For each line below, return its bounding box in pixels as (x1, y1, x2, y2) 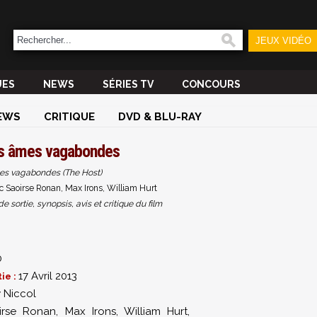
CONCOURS (182, 79, 241, 90)
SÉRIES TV (103, 79, 154, 90)
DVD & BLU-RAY (118, 110, 202, 123)
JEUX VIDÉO (255, 35, 311, 46)
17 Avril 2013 (18, 270, 77, 282)
